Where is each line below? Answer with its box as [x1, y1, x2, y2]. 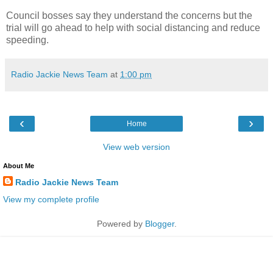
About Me [3, 162, 34, 170]
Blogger [144, 218, 174, 229]
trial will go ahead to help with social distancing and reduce [6, 23, 260, 34]
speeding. [6, 35, 51, 46]
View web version [103, 142, 170, 152]
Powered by [96, 218, 145, 229]
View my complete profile [3, 194, 99, 204]
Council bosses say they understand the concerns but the [6, 10, 252, 21]
